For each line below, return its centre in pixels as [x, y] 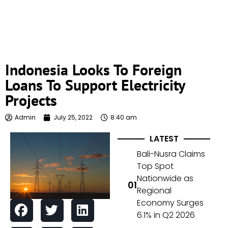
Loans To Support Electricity [95, 85]
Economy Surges [170, 203]
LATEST [164, 139]
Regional [154, 191]
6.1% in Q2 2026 [166, 215]
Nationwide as [165, 179]
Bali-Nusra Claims [171, 154]
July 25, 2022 [73, 118]
